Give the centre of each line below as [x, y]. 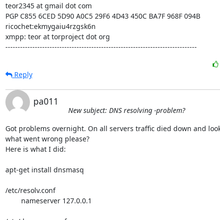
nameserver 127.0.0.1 [13, 201]
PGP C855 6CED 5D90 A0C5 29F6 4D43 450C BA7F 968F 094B [103, 16]
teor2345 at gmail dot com [48, 6]
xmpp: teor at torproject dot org [57, 37]
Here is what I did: [35, 149]
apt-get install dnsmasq [44, 170]
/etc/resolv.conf [30, 190]
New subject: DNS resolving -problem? [126, 110]
